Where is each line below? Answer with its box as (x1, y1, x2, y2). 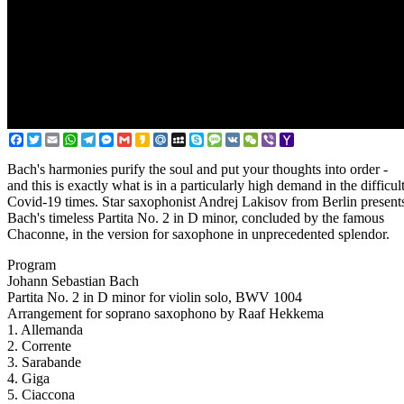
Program (7, 257, 56, 273)
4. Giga (7, 371, 50, 387)
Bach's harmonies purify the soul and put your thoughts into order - (7, 161, 388, 178)
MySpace (186, 132, 240, 148)
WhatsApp (78, 132, 139, 148)
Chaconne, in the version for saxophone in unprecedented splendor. (7, 226, 390, 243)
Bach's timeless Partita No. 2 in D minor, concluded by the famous (7, 210, 384, 226)
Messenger (114, 132, 175, 148)
